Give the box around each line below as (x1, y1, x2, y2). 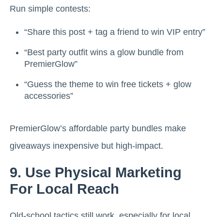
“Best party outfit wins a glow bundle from (24, 47, 184, 57)
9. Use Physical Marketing (10, 165, 182, 181)
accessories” (24, 91, 73, 101)
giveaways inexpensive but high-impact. (10, 141, 163, 151)
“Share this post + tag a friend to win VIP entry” (24, 27, 205, 37)
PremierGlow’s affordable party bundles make (10, 124, 186, 134)
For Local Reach (10, 181, 119, 197)
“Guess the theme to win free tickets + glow (24, 79, 191, 89)
